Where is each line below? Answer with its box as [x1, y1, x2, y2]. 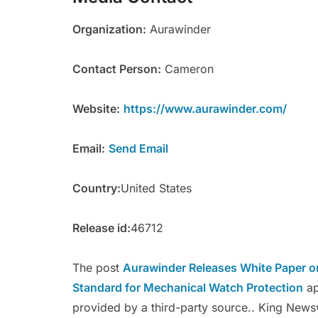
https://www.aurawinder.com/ [124, 102, 287, 116]
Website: [72, 102, 120, 116]
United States [121, 181, 192, 195]
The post [72, 261, 123, 275]
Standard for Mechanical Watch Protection [72, 280, 303, 295]
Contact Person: [72, 62, 161, 76]
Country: [72, 181, 121, 195]
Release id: [72, 221, 131, 235]
